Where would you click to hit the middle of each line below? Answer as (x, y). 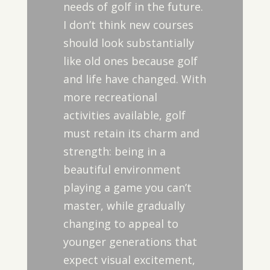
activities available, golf (124, 115)
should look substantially (128, 43)
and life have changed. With (134, 79)
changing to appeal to (121, 224)
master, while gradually (124, 206)
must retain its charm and (131, 133)
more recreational (110, 97)
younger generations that (130, 242)
